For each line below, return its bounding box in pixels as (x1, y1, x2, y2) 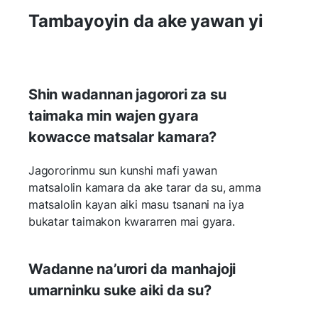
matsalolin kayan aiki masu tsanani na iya (28, 197, 244, 212)
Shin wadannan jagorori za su (28, 85, 226, 103)
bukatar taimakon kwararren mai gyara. (28, 214, 235, 229)
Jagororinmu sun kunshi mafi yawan (28, 163, 217, 177)
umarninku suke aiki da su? (28, 281, 212, 299)
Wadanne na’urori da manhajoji (28, 260, 236, 278)
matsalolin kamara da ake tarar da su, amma (28, 180, 261, 194)
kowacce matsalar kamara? (28, 128, 217, 146)
